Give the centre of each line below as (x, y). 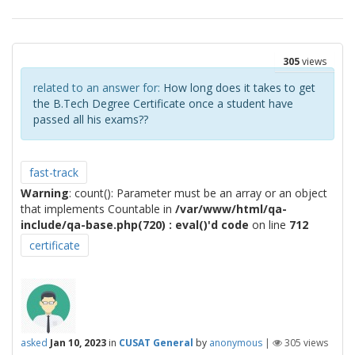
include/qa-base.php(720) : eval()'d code (135, 225)
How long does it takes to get (239, 88)
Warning (45, 193)
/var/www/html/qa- (231, 209)
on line (269, 225)
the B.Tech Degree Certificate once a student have (163, 103)
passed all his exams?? (91, 119)
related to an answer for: (98, 88)
